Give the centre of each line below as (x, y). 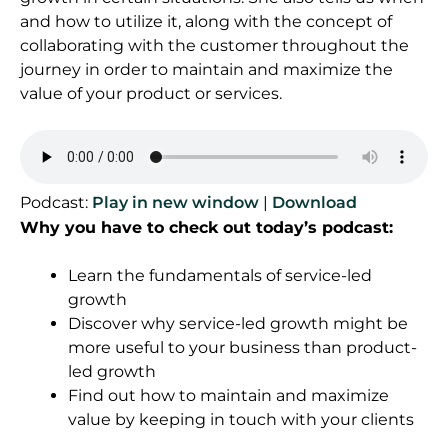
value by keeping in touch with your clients (241, 420)
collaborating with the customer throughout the (214, 46)
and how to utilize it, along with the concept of (206, 22)
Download (314, 203)
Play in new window (175, 203)
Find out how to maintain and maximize (228, 396)
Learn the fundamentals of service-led (220, 276)
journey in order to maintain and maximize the (206, 70)
